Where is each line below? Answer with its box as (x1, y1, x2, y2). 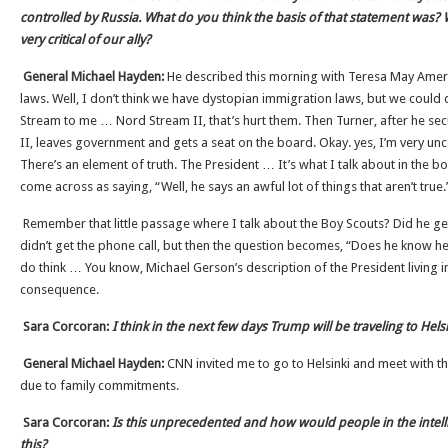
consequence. (20, 282, 99, 297)
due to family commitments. (20, 378, 179, 393)
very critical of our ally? (20, 32, 151, 47)
